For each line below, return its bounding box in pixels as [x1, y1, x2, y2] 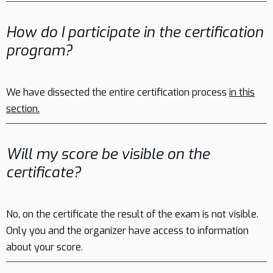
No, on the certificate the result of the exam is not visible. [6, 208, 258, 221]
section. [6, 102, 40, 115]
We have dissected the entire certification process [6, 86, 229, 99]
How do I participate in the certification [6, 23, 263, 42]
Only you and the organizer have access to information [6, 224, 249, 237]
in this [229, 86, 255, 99]
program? [6, 41, 73, 60]
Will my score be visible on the [6, 144, 210, 164]
